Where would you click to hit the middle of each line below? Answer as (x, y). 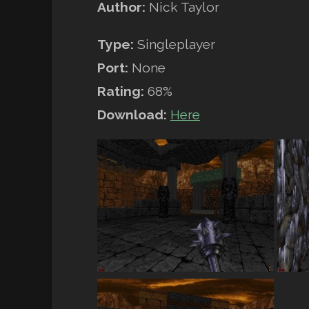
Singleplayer (175, 44)
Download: (134, 114)
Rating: (121, 91)
